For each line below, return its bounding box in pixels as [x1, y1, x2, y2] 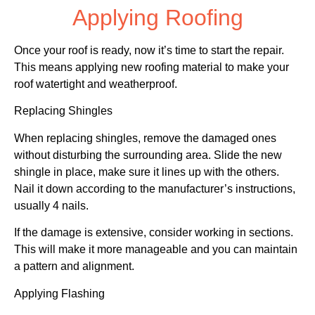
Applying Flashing [14, 287, 105, 300]
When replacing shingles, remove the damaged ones [14, 131, 276, 144]
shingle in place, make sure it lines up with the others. [14, 165, 279, 178]
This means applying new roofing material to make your [14, 61, 289, 74]
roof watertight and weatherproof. [14, 78, 177, 91]
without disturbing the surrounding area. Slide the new [14, 148, 282, 161]
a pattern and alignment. [14, 260, 134, 273]
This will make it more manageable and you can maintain [14, 243, 297, 256]
